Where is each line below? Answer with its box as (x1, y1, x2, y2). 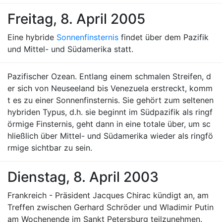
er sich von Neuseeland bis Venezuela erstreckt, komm (7, 83, 213, 93)
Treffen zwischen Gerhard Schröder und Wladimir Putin (7, 202, 214, 212)
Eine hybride (7, 32, 56, 42)
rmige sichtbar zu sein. (7, 143, 92, 153)
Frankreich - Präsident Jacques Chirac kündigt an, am (7, 190, 209, 200)
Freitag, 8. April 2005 (7, 10, 145, 27)
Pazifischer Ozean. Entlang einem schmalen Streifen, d (7, 71, 211, 81)
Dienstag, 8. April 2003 (7, 168, 159, 185)
